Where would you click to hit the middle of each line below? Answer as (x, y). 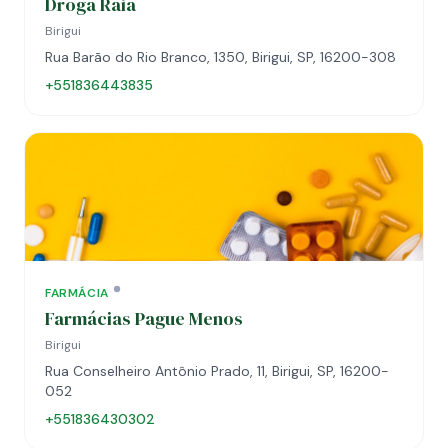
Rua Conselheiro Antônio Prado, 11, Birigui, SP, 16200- (217, 371)
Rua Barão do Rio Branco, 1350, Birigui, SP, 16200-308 (220, 57)
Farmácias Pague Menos (144, 318)
